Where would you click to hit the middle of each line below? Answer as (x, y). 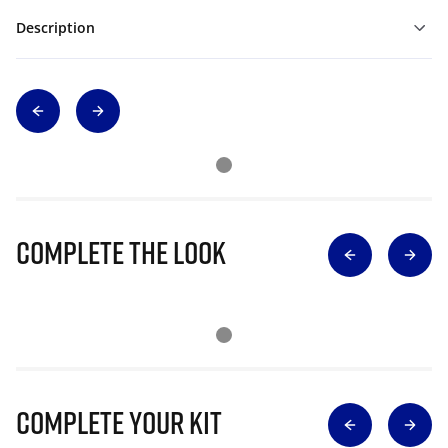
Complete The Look (121, 252)
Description (55, 27)
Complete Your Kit (119, 422)
